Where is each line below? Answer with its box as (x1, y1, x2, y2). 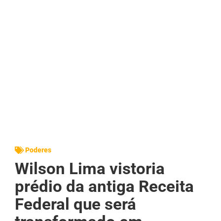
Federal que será (15, 194, 136, 214)
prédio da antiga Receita (15, 176, 194, 196)
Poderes (25, 146, 51, 154)
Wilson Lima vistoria (15, 158, 165, 178)
